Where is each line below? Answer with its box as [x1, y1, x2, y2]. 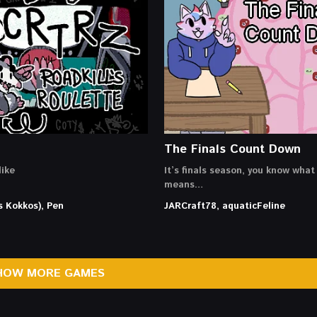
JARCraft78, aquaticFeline [163, 199, 285, 213]
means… [163, 178, 203, 192]
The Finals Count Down [163, 140, 301, 158]
